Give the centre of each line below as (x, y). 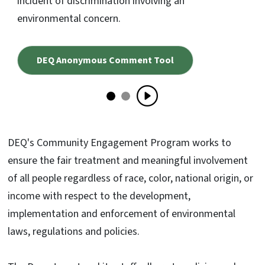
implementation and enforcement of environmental (122, 214)
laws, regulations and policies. (74, 232)
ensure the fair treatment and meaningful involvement (128, 161)
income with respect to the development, (99, 196)
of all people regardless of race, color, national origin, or (130, 179)
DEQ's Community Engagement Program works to (119, 143)
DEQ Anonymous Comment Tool (105, 61)
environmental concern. (69, 19)
